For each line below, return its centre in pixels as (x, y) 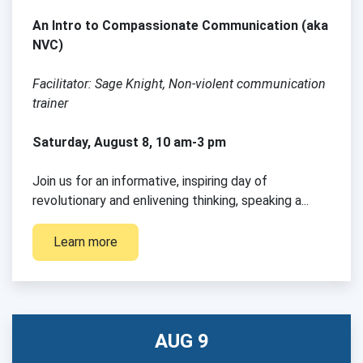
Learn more (85, 241)
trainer (50, 103)
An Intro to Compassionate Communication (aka (180, 25)
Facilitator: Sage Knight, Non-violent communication (179, 83)
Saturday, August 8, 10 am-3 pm (129, 142)
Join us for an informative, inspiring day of (150, 181)
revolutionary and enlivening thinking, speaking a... (171, 200)
